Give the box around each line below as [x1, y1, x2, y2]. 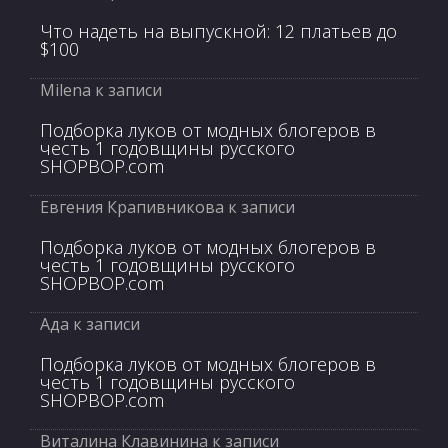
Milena [40, 78, 91, 101]
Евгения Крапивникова [40, 195, 224, 218]
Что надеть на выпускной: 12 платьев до [40, 18, 397, 43]
